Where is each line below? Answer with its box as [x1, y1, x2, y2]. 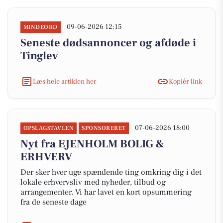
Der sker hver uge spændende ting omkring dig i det [20, 167, 202, 177]
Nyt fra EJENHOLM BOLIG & [20, 137, 164, 151]
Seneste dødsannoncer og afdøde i [20, 36, 196, 50]
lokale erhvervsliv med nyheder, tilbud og [20, 177, 166, 187]
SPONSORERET [82, 124, 126, 132]
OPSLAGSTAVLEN [23, 124, 74, 132]
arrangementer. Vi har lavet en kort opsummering [20, 187, 192, 197]
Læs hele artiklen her [33, 77, 97, 86]
